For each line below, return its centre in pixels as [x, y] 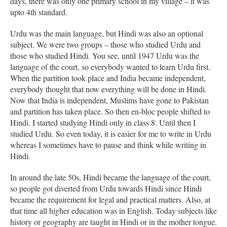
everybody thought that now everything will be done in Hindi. [108, 89]
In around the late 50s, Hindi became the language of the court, [110, 177]
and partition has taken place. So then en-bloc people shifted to [110, 111]
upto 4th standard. [39, 12]
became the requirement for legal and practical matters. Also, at [110, 199]
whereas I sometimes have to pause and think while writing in [108, 144]
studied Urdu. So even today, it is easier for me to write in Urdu [111, 133]
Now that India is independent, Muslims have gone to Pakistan [109, 100]
